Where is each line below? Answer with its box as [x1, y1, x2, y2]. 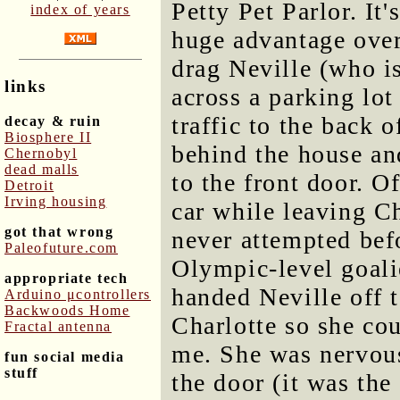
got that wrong [4, 223, 114, 239]
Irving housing [4, 193, 107, 209]
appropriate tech [4, 270, 129, 286]
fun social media [4, 348, 125, 364]
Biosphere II [4, 129, 92, 145]
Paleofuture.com [4, 239, 118, 255]
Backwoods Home [4, 302, 130, 318]
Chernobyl [4, 145, 78, 161]
